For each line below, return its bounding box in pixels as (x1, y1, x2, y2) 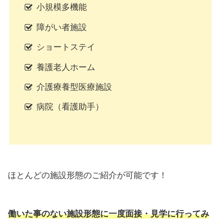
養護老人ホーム (36, 62, 95, 72)
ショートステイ (36, 42, 104, 52)
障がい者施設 (36, 22, 87, 32)
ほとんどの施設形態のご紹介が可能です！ (8, 171, 167, 180)
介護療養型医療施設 (36, 82, 112, 92)
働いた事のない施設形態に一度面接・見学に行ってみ (8, 209, 209, 219)
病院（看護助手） (36, 102, 104, 112)
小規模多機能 (36, 2, 95, 12)
